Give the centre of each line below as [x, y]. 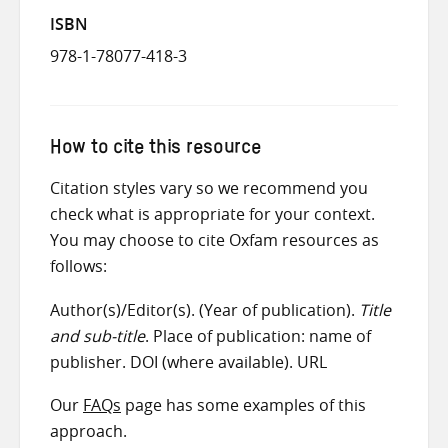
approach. [88, 431]
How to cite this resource [156, 149]
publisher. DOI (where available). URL [188, 361]
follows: [78, 265]
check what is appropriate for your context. [214, 213]
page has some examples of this [243, 405]
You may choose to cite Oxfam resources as [214, 239]
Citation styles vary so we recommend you [209, 187]
